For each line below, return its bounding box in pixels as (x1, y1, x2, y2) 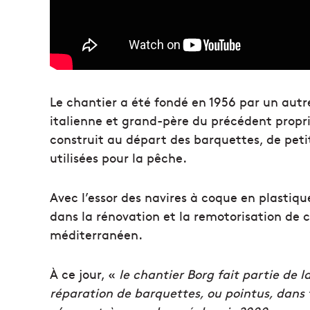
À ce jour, (50, 264, 108, 282)
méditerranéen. (50, 225, 143, 243)
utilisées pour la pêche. (50, 148, 187, 166)
